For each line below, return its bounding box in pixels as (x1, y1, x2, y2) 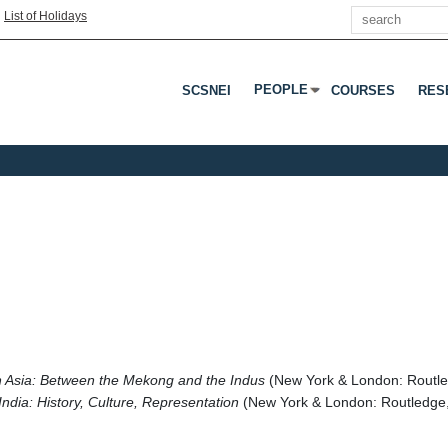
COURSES (331, 82, 395, 98)
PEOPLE (254, 82, 308, 97)
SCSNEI (182, 82, 231, 98)
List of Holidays (4, 8, 87, 23)
